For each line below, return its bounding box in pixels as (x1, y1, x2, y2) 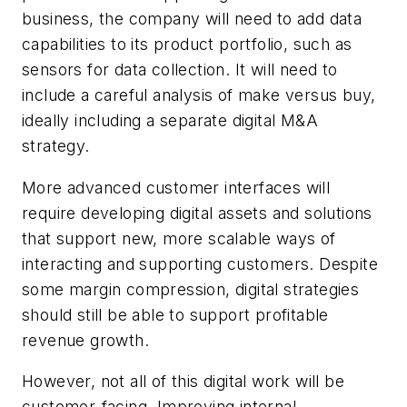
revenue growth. (22, 330, 149, 350)
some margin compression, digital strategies (22, 279, 360, 299)
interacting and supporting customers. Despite (22, 253, 378, 273)
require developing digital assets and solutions (22, 203, 372, 223)
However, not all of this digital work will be (22, 372, 344, 392)
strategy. (22, 135, 90, 155)
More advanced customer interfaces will (22, 177, 331, 197)
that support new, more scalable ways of (22, 228, 336, 248)
